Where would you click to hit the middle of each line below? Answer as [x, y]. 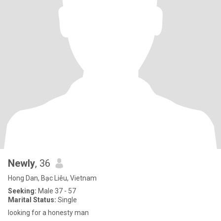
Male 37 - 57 [56, 191]
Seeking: [22, 191]
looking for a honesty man [48, 213]
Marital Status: [32, 200]
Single [67, 200]
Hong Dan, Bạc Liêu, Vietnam [52, 178]
